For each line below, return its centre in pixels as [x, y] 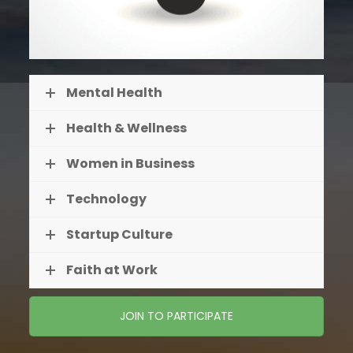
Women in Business [130, 164]
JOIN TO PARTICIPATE [176, 316]
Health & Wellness [126, 128]
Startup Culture [119, 235]
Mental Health [114, 93]
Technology [106, 199]
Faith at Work [111, 270]
